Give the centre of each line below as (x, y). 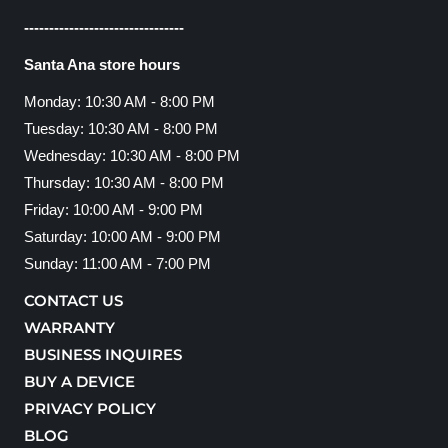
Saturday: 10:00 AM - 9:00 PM (122, 237)
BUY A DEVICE (79, 382)
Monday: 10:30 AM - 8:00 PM (119, 102)
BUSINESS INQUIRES (102, 355)
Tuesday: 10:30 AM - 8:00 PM (120, 129)
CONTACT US (73, 301)
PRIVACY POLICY (89, 409)
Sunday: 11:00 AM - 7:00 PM (117, 264)
